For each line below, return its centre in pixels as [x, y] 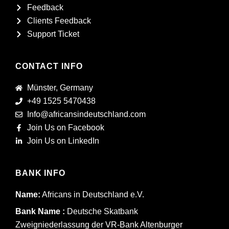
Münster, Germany [60, 87]
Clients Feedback [59, 20]
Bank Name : [40, 211]
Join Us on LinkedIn [63, 141]
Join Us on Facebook [65, 127]
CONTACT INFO [49, 66]
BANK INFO [40, 173]
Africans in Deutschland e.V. [92, 194]
